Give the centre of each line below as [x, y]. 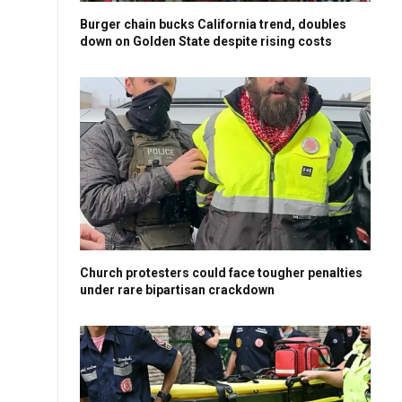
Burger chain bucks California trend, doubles [213, 25]
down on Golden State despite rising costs [206, 42]
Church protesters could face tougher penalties [221, 273]
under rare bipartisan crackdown [177, 290]
